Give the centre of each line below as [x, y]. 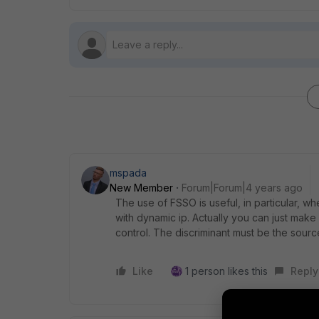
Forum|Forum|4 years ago [242, 188]
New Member [141, 188]
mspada [128, 173]
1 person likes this [226, 271]
